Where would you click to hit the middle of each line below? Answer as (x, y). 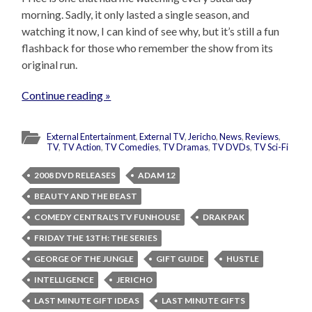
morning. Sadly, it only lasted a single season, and (136, 15)
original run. (50, 65)
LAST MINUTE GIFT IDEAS (87, 301)
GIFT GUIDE (180, 259)
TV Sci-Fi (271, 147)
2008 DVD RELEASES (75, 175)
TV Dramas (186, 147)
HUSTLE (243, 259)
